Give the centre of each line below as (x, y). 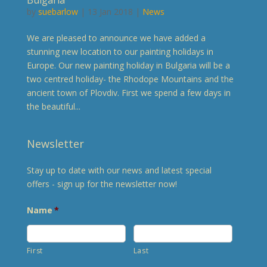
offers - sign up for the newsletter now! (102, 184)
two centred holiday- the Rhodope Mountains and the (130, 79)
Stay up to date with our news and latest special (119, 170)
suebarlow (58, 11)
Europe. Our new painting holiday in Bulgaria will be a (128, 65)
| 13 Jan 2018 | (110, 11)
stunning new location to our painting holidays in (120, 51)
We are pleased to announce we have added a (116, 38)
